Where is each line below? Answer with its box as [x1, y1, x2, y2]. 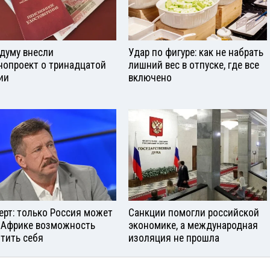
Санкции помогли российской [128, 207, 259, 219]
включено [128, 71, 172, 84]
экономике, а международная [128, 219, 258, 232]
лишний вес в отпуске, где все [128, 58, 259, 71]
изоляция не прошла [128, 232, 219, 245]
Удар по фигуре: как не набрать [128, 46, 263, 58]
